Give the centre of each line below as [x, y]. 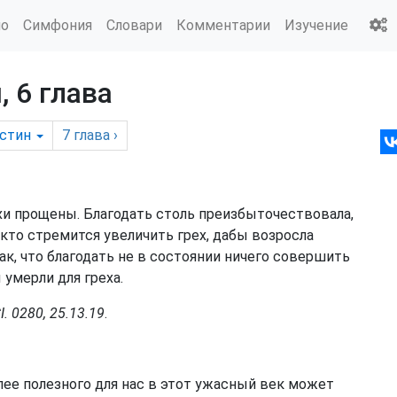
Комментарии [223, 25]
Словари [134, 25]
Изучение [316, 25]
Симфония [58, 25]
